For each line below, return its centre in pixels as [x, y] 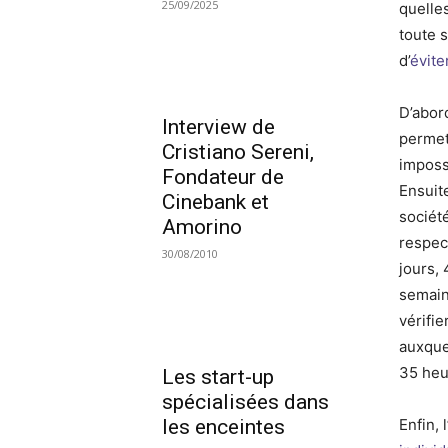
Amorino [202, 227]
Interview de [218, 127]
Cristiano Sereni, [238, 152]
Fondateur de [223, 177]
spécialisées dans [245, 401]
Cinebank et [215, 202]
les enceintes [223, 426]
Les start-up [218, 376]
